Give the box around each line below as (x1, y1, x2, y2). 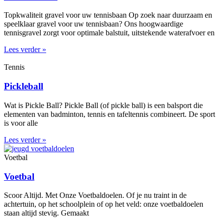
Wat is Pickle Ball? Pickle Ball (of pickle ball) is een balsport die (4, 101, 203, 110)
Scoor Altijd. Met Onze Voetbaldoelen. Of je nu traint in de (4, 191, 187, 200)
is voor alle (4, 118, 38, 127)
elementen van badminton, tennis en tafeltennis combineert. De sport (4, 110, 215, 118)
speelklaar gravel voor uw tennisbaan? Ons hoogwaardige (4, 20, 183, 28)
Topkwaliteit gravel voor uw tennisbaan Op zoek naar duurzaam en (4, 11, 212, 20)
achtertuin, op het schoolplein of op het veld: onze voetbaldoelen (4, 200, 203, 209)
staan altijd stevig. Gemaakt (4, 209, 89, 218)
